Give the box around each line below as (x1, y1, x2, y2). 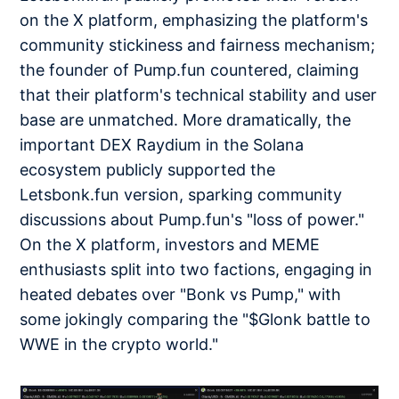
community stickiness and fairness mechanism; (20, 35, 376, 54)
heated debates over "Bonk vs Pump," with (20, 284, 342, 304)
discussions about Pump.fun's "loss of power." (20, 209, 365, 229)
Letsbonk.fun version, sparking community (20, 184, 343, 204)
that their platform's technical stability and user (20, 85, 378, 104)
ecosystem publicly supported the (20, 159, 276, 179)
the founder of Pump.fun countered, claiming (20, 60, 360, 79)
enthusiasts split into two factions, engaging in (20, 259, 373, 279)
